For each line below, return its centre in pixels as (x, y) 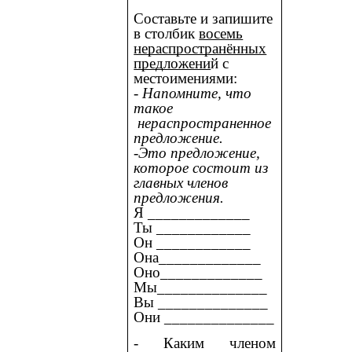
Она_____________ (198, 257)
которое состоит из (201, 167)
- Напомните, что (193, 93)
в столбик (167, 33)
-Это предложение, (197, 152)
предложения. (179, 197)
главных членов (181, 182)
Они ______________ (204, 317)
